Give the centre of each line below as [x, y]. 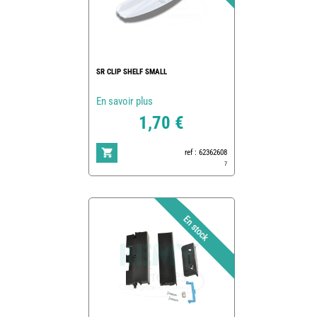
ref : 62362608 [206, 152]
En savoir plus [124, 101]
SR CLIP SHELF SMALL [131, 71]
